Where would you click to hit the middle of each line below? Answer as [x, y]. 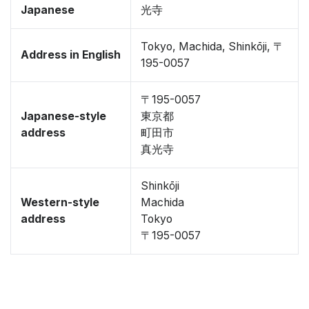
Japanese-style [63, 116]
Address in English [71, 55]
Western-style [60, 202]
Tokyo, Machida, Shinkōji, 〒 [212, 47]
